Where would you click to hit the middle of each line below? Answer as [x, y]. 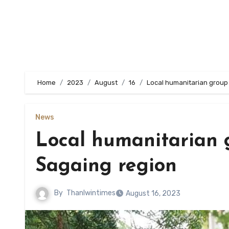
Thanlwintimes [91, 193]
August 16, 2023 [153, 193]
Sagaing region [106, 166]
